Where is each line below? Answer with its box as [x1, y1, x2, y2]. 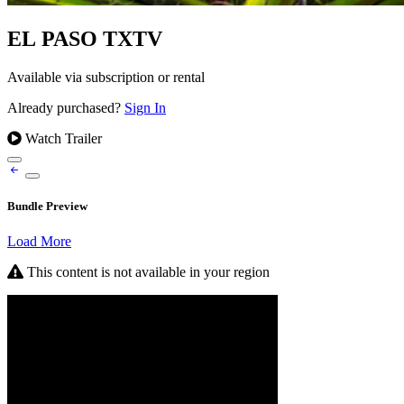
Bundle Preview [7, 199, 87, 214]
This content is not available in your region [23, 264, 270, 280]
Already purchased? [7, 99, 124, 115]
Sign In [124, 99, 166, 115]
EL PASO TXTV [7, 26, 162, 50]
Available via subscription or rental [7, 69, 205, 85]
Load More [7, 234, 71, 250]
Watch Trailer [22, 130, 102, 146]
